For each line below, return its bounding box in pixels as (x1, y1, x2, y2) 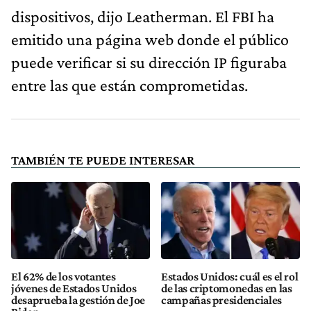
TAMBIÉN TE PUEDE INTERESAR (11, 152, 194, 167)
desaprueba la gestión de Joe (11, 293, 146, 308)
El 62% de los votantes (11, 269, 116, 284)
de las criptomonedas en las (161, 281, 292, 296)
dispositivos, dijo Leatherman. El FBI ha (11, 6, 274, 26)
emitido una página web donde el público (11, 29, 289, 49)
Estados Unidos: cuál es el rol (161, 269, 299, 284)
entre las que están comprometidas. (11, 75, 248, 94)
